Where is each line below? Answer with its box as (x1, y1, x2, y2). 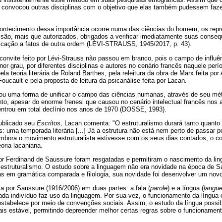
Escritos (37, 119, 60, 127)
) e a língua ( (167, 184, 204, 192)
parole (150, 184, 167, 192)
